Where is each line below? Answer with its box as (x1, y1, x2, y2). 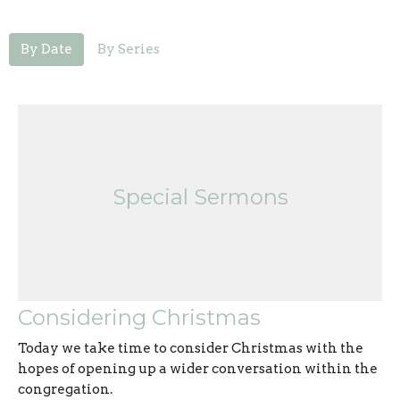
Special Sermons (112, 184, 288, 211)
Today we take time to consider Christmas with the (18, 339, 363, 356)
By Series (97, 40, 160, 57)
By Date (21, 40, 72, 57)
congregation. (18, 380, 112, 397)
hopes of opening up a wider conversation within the (18, 360, 378, 377)
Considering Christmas (18, 304, 261, 330)
